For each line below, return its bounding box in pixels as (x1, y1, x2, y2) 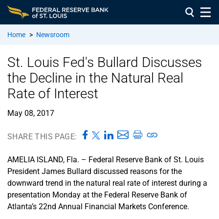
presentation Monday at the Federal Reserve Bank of (7, 190, 187, 199)
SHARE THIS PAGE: (7, 131, 77, 141)
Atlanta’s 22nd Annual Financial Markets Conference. (7, 201, 189, 211)
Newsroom (36, 30, 69, 39)
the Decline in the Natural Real (7, 69, 183, 86)
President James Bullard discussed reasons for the (7, 166, 182, 176)
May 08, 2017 (7, 108, 54, 118)
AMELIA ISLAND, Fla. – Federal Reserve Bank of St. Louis (7, 154, 204, 164)
